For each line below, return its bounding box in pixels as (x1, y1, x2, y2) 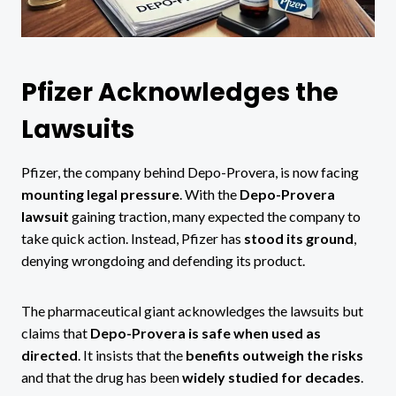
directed (21, 346, 78, 364)
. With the (179, 186, 240, 203)
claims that (21, 324, 90, 342)
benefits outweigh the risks (186, 346, 363, 364)
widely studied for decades (182, 369, 361, 386)
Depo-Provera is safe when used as (90, 324, 321, 342)
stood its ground (244, 230, 354, 247)
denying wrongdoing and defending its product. (21, 252, 305, 270)
